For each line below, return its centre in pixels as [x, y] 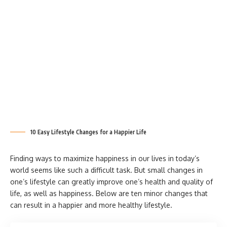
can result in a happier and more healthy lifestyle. [91, 205]
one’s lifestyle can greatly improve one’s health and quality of [111, 182]
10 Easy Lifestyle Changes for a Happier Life [88, 132]
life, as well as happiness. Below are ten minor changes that [109, 193]
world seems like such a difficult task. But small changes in [106, 170]
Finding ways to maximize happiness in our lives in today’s [105, 158]
